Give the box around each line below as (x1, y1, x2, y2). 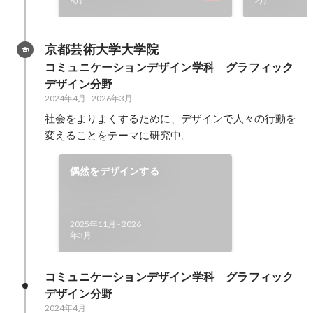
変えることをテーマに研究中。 (45, 129, 191, 141)
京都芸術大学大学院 (45, 41, 159, 58)
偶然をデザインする (70, 164, 159, 178)
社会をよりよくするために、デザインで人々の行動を (45, 112, 296, 124)
